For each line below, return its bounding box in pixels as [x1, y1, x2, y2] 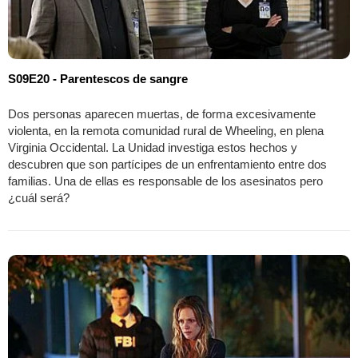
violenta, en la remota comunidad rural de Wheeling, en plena [8, 124, 324, 138]
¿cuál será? [8, 191, 70, 205]
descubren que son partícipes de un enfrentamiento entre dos [8, 157, 327, 172]
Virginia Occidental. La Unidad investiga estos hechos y [8, 141, 297, 155]
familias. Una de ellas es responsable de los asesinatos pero [8, 174, 323, 189]
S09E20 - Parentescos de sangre [8, 72, 188, 86]
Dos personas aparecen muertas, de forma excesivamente [8, 107, 316, 121]
